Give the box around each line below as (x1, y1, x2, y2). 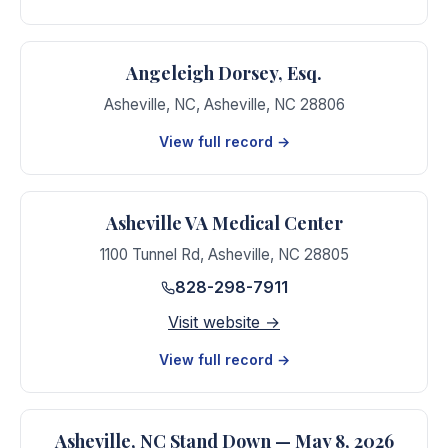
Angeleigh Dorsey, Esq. (126, 61, 322, 85)
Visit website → (168, 311, 280, 332)
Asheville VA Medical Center (105, 211, 343, 235)
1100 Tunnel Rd (99, 245, 200, 264)
